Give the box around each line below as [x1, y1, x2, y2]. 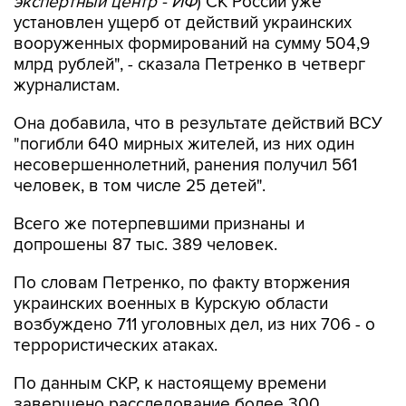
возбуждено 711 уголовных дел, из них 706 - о [14, 314, 375, 335]
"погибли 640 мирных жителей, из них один [14, 134, 354, 155]
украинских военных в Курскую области [14, 294, 328, 314]
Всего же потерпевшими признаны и [14, 214, 304, 235]
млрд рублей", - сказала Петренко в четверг [14, 54, 365, 75]
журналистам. [14, 75, 120, 96]
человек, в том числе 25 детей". [14, 176, 266, 197]
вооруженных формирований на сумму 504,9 [14, 34, 370, 54]
